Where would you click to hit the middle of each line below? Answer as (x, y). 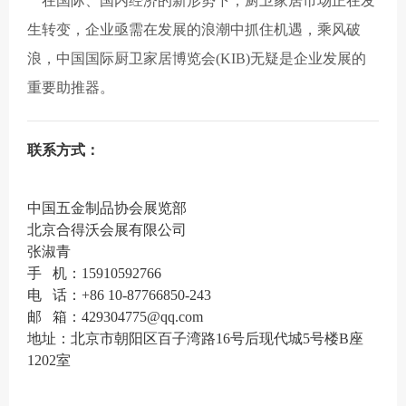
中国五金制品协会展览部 (107, 208)
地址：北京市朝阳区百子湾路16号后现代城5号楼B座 (195, 338)
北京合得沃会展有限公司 (107, 229)
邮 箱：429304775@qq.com (115, 316)
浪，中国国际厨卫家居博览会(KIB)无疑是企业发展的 (197, 58)
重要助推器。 (71, 87)
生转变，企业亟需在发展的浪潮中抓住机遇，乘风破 (194, 29)
